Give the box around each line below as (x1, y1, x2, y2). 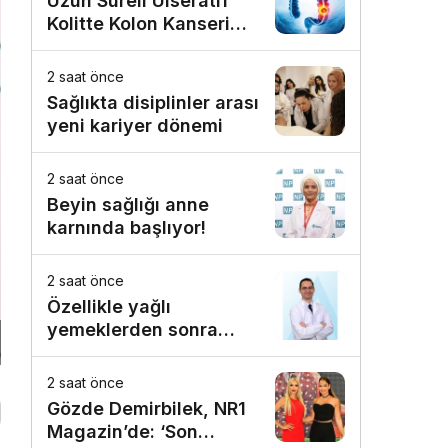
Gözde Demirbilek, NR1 (47, 398, 246, 419)
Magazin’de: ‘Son (47, 421, 198, 442)
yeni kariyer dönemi (47, 115, 223, 136)
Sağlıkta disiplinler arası (47, 92, 259, 113)
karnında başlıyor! (47, 217, 206, 238)
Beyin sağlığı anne (47, 194, 209, 215)
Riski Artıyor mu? (47, 36, 196, 57)
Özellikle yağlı (47, 296, 171, 317)
